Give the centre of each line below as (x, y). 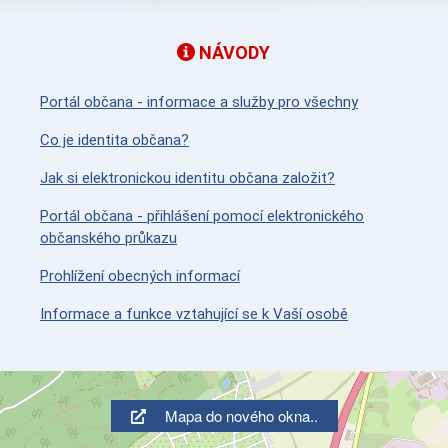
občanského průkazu (108, 238)
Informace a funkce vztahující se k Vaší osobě (194, 314)
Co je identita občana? (114, 140)
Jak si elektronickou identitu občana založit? (187, 178)
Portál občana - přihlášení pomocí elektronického (202, 216)
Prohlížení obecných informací (140, 276)
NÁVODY (232, 52)
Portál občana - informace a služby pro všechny (199, 102)
